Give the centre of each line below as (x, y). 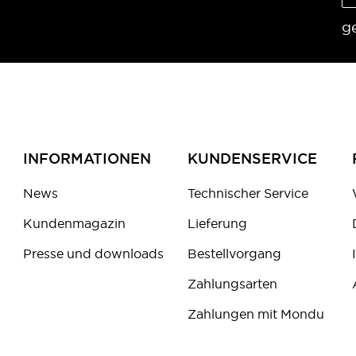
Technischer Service (248, 193)
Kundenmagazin (75, 224)
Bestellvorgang (235, 254)
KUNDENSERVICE (253, 159)
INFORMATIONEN (87, 159)
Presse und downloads (94, 254)
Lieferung (218, 224)
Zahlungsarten (233, 284)
